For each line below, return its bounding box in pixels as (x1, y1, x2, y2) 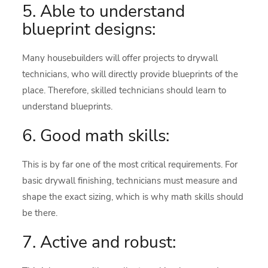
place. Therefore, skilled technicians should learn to (22, 84, 227, 96)
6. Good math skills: (22, 124, 170, 147)
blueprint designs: (22, 18, 156, 41)
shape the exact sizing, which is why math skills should (22, 191, 244, 203)
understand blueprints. (22, 100, 113, 112)
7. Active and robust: (22, 231, 176, 254)
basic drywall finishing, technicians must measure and (22, 175, 238, 187)
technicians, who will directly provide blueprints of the (22, 68, 239, 80)
